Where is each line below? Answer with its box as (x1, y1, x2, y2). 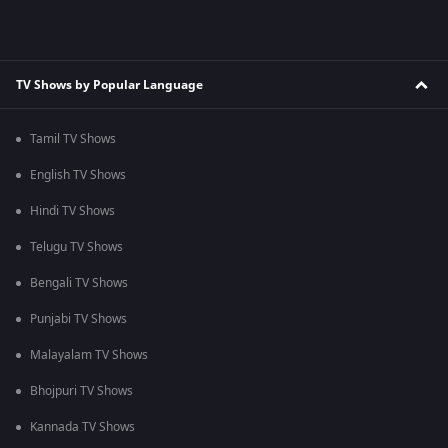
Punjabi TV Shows (30, 310, 127, 329)
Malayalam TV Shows (30, 346, 148, 365)
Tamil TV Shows (30, 130, 116, 149)
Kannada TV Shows (30, 418, 135, 437)
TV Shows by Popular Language (16, 75, 203, 94)
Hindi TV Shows (30, 202, 115, 221)
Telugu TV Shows (30, 238, 123, 257)
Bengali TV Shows (30, 274, 128, 293)
